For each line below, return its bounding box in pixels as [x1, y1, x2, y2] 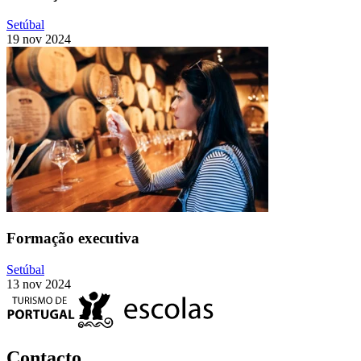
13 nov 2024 [6, 277, 71, 292]
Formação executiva [6, 230, 139, 247]
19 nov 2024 [6, 31, 71, 46]
